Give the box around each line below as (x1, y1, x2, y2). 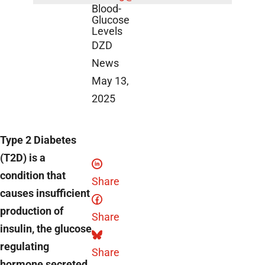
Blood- (92, 2, 121, 15)
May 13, (92, 74, 129, 87)
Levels (92, 24, 122, 37)
